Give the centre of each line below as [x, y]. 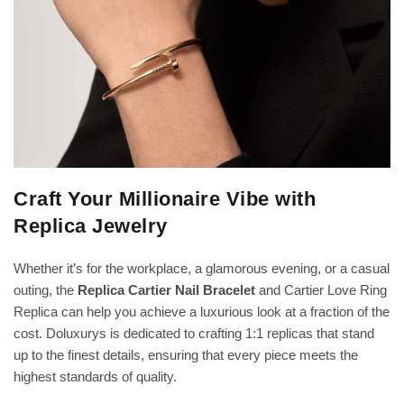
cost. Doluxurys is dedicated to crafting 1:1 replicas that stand [194, 334]
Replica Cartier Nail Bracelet [166, 290]
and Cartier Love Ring [321, 290]
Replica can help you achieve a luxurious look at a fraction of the [202, 312]
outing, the [46, 290]
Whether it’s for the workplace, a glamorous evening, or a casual [202, 269]
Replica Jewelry [91, 226]
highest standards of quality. [95, 377]
